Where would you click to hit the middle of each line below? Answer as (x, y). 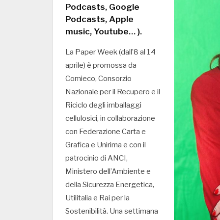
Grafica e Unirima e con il (106, 145)
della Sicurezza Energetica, (110, 185)
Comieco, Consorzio (98, 79)
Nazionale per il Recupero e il (113, 92)
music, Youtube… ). (104, 31)
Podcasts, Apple (99, 19)
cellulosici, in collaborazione (110, 119)
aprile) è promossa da (101, 66)
